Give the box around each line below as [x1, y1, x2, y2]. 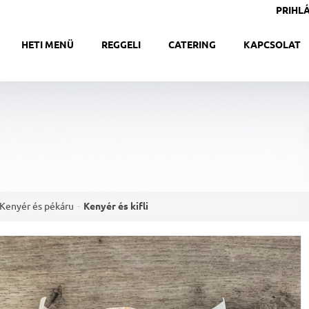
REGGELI [101, 39, 141, 50]
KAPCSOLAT [243, 39, 301, 50]
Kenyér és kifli [83, 201, 148, 212]
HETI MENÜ [21, 39, 74, 50]
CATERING [168, 39, 216, 50]
